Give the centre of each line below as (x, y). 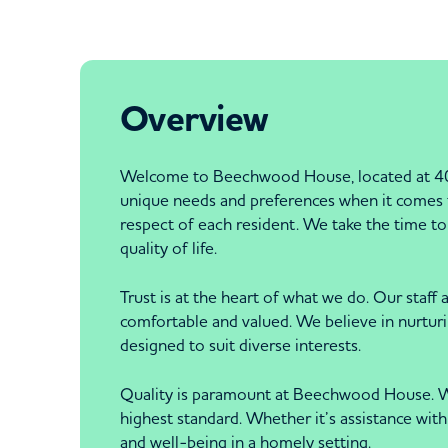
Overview (193, 119)
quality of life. (168, 247)
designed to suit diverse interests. (240, 344)
